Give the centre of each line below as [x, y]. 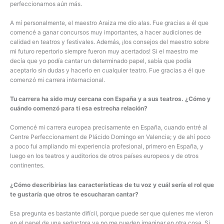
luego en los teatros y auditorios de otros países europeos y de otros [104, 156]
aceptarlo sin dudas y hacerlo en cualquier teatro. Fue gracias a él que [107, 70]
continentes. [27, 165]
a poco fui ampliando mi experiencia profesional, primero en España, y [107, 146]
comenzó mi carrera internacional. [57, 80]
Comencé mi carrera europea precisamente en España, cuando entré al [109, 127]
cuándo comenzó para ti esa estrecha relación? [79, 108]
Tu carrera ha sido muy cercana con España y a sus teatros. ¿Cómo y [110, 99]
